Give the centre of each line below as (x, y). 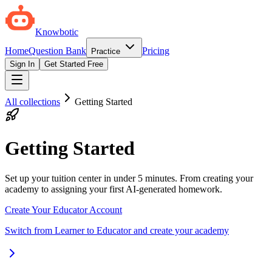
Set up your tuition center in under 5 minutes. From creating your (129, 178)
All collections (32, 102)
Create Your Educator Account (63, 209)
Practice (107, 51)
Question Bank (57, 51)
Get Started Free (74, 64)
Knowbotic (57, 32)
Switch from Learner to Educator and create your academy (117, 230)
